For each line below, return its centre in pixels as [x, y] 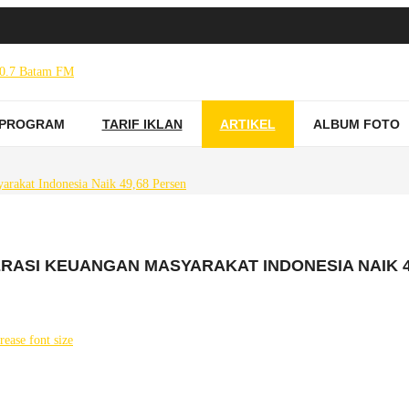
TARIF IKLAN [142, 124]
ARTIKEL [247, 124]
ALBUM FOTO [356, 124]
